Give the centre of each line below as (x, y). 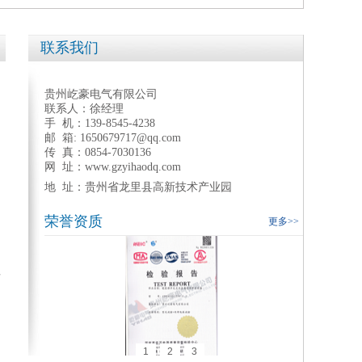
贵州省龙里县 (119, 187)
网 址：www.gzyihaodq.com (113, 167)
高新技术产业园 (194, 187)
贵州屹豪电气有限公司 (101, 94)
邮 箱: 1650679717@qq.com (113, 138)
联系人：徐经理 (84, 109)
